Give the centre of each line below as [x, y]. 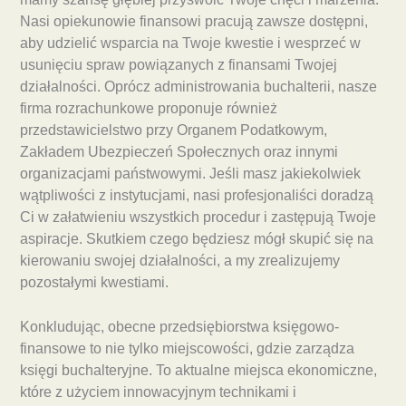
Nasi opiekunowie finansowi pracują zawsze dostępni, [194, 22]
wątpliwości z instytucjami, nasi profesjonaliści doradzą [197, 196]
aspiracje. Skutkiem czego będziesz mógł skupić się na [197, 239]
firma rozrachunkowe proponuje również [149, 109]
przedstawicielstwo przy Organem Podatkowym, [174, 130]
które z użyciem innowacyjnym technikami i [158, 392]
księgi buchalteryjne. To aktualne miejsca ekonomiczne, [198, 371]
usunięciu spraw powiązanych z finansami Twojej [179, 65]
